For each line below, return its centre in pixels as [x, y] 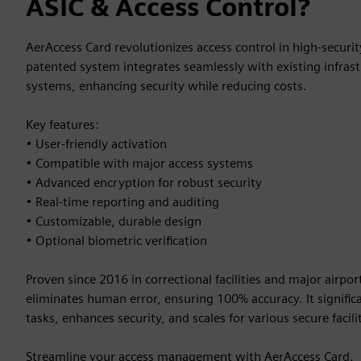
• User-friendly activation [96, 144]
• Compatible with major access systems [139, 163]
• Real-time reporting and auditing [122, 202]
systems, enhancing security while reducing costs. [166, 86]
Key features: [62, 124]
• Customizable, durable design [114, 221]
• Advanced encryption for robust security [144, 183]
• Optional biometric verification [116, 241]
